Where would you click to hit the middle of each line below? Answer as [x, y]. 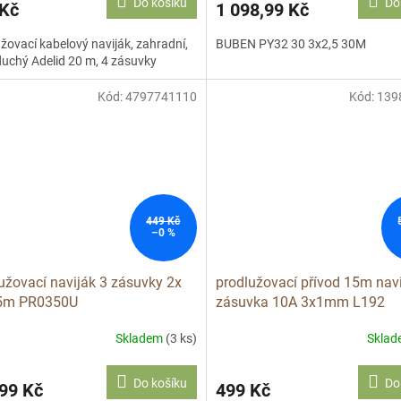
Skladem [140, 339]
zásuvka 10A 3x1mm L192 [300, 302]
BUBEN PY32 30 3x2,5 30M [290, 44]
